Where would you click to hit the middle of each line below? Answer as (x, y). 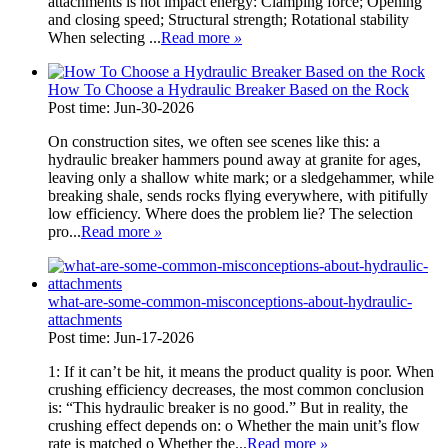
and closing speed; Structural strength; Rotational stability (228, 19)
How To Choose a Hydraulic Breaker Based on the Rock (228, 89)
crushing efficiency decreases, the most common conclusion (236, 389)
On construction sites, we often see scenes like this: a (214, 141)
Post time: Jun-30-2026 (121, 107)
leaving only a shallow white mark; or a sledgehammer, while (241, 177)
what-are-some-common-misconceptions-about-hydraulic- (230, 301)
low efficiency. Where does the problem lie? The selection (230, 213)
